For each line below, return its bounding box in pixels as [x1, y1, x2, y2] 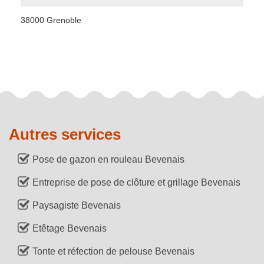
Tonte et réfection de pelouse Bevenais [32, 246, 194, 256]
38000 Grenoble [21, 15, 81, 25]
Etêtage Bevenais [32, 223, 107, 233]
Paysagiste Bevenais [32, 200, 121, 210]
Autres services [9, 126, 121, 143]
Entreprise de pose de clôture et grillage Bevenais [32, 177, 240, 187]
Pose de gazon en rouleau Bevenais [32, 154, 184, 164]
